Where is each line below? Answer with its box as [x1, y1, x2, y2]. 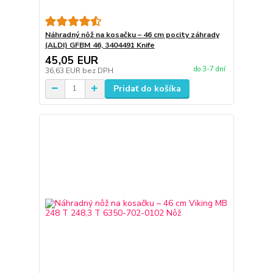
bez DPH [82, 65, 113, 76]
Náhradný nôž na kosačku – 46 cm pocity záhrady [44, 29, 219, 40]
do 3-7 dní [193, 65, 225, 74]
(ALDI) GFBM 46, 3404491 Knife [44, 40, 155, 50]
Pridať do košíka [113, 82, 181, 94]
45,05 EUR [44, 52, 98, 68]
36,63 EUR [44, 65, 82, 76]
